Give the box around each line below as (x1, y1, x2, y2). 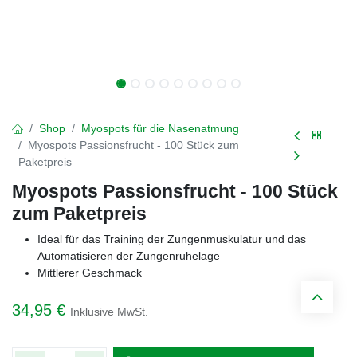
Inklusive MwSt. (70, 305, 148, 318)
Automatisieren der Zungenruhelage (37, 249, 220, 262)
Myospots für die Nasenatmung (81, 122, 239, 135)
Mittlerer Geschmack (37, 266, 142, 279)
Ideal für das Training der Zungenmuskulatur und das (37, 233, 306, 245)
